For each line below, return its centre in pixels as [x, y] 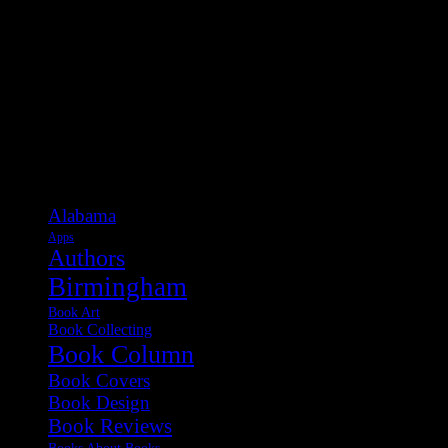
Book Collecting [100, 329]
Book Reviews [110, 425]
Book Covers [99, 380]
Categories [63, 170]
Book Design [99, 402]
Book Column [121, 354]
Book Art [74, 311]
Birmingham [117, 286]
